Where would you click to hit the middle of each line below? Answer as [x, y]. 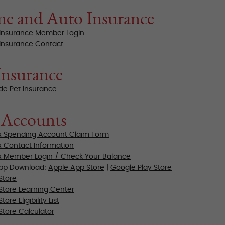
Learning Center [46, 190]
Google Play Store [141, 167]
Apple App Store [76, 167]
